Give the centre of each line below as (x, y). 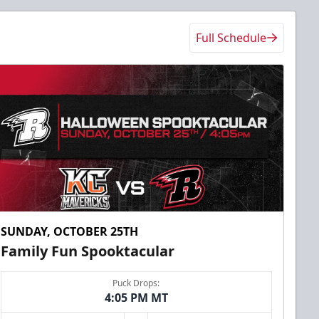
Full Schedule (231, 37)
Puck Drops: (136, 283)
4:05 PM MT (136, 298)
